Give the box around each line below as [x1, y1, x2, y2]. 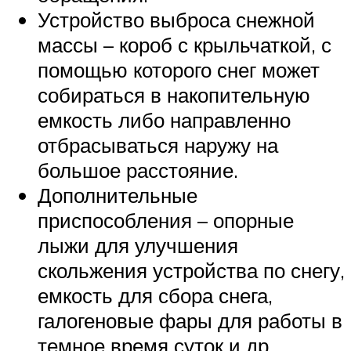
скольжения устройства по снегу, [38, 257, 345, 283]
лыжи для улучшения [38, 232, 238, 258]
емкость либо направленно [38, 107, 291, 132]
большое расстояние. [38, 157, 238, 183]
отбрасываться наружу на [38, 132, 278, 157]
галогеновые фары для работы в [38, 307, 342, 333]
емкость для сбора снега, [38, 282, 273, 308]
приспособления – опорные [38, 207, 294, 233]
